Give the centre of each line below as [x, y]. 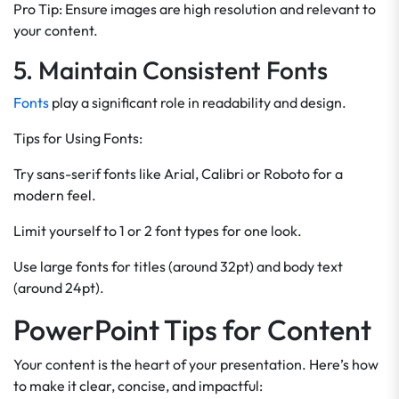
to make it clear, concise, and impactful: [138, 386]
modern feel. [55, 195]
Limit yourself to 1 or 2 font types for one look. [158, 231]
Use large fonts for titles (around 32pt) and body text [178, 266]
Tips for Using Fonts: [78, 138]
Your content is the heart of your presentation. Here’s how [196, 364]
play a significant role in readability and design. [198, 102]
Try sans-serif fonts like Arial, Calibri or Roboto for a [178, 174]
